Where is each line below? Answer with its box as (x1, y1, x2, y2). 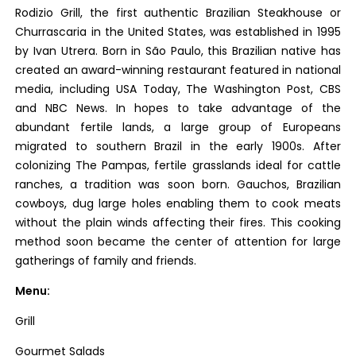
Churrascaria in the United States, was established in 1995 (15, 24, 341, 40)
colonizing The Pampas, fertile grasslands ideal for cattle (15, 157, 341, 173)
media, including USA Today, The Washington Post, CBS (15, 81, 341, 97)
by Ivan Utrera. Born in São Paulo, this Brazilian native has (15, 43, 341, 59)
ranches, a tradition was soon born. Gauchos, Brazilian (15, 176, 341, 192)
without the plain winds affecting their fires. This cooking (15, 215, 341, 230)
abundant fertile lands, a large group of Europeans (15, 119, 341, 135)
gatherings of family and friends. (15, 253, 197, 269)
